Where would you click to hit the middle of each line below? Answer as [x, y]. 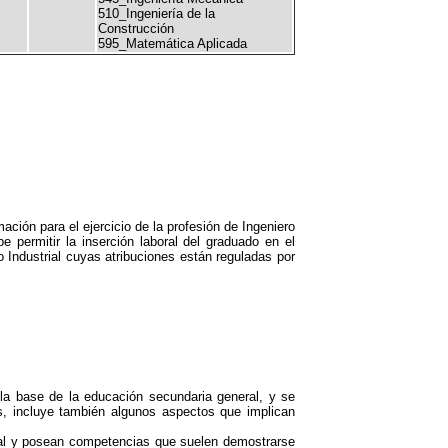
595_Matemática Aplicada [172, 43]
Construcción [136, 28]
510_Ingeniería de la [156, 13]
